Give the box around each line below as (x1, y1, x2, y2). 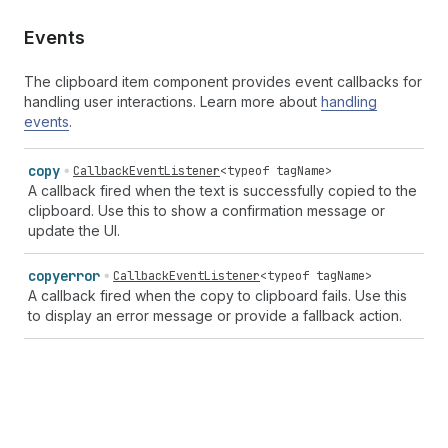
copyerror (28, 267, 100, 285)
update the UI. (28, 222, 120, 239)
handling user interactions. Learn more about (24, 93, 321, 110)
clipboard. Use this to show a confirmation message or (28, 202, 385, 219)
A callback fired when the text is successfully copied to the (28, 182, 417, 199)
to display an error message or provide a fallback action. (28, 307, 402, 324)
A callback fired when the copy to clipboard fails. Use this (28, 287, 407, 304)
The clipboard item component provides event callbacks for (24, 73, 422, 90)
